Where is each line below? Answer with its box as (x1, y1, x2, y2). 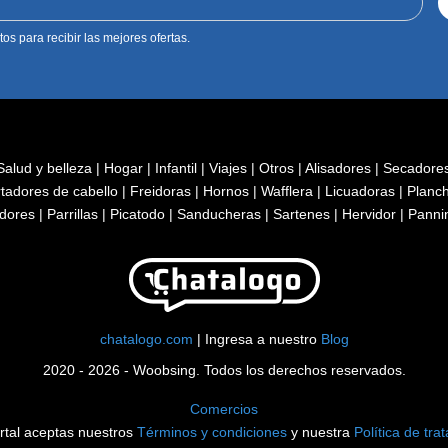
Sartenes (273, 205, 334, 222)
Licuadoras (325, 182, 399, 199)
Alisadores (305, 159, 375, 176)
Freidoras (130, 182, 195, 199)
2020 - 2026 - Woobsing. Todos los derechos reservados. (42, 361, 406, 378)
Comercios (190, 400, 258, 417)
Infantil (155, 159, 201, 176)
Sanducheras (177, 205, 265, 222)
